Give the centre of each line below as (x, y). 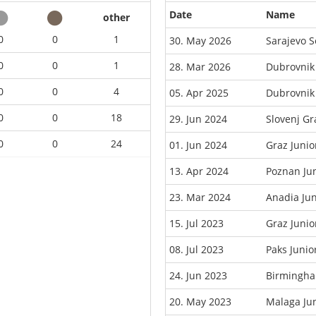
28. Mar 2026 (200, 66)
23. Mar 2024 (200, 197)
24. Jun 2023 (198, 275)
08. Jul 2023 (196, 249)
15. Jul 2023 (196, 223)
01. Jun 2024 (198, 145)
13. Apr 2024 (199, 171)
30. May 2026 (200, 40)
